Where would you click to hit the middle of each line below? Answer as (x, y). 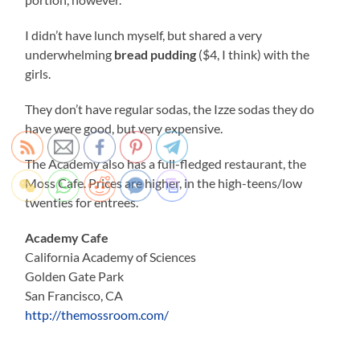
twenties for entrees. (82, 202)
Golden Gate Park (75, 276)
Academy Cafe (67, 237)
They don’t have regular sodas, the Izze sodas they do (170, 108)
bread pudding (155, 54)
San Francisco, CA (74, 295)
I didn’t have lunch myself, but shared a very (144, 35)
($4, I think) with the (253, 54)
